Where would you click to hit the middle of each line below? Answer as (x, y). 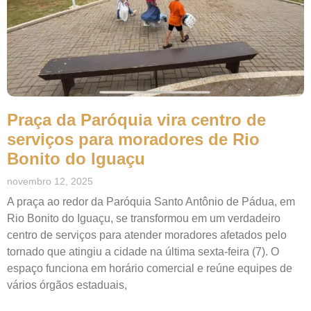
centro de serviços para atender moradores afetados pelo (147, 235)
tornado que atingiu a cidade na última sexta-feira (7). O (143, 252)
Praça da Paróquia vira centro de (136, 120)
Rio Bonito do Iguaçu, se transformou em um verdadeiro (144, 219)
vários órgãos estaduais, (67, 285)
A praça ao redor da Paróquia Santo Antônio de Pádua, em (151, 202)
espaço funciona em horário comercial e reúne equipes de (150, 269)
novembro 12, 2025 (50, 182)
